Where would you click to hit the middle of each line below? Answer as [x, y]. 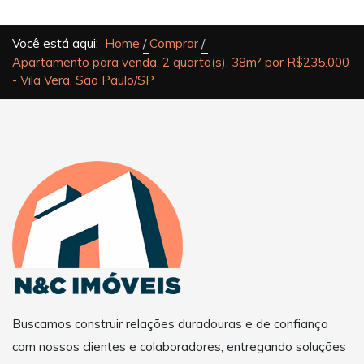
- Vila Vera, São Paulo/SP [83, 80]
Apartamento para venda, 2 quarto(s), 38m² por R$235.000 [181, 63]
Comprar [173, 44]
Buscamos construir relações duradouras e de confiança [170, 323]
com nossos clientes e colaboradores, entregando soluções [179, 346]
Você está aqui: [58, 44]
